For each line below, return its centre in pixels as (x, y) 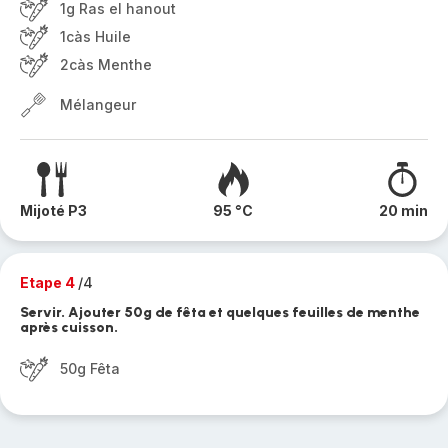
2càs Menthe (106, 64)
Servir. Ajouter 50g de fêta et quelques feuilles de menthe (220, 312)
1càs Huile (95, 36)
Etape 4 (49, 282)
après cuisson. (69, 327)
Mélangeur (98, 104)
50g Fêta (90, 368)
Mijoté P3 (53, 210)
